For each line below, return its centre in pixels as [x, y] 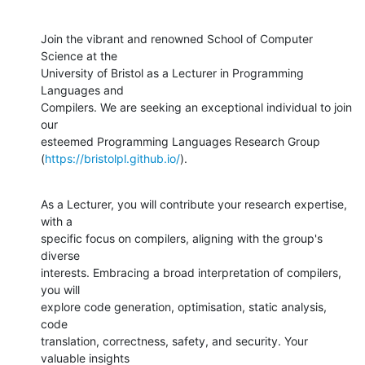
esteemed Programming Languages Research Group [180, 141]
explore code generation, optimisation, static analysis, [184, 306]
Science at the [79, 55]
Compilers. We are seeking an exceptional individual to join [196, 107]
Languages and [82, 90]
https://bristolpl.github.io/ [112, 158]
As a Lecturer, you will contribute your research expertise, [194, 204]
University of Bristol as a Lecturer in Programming [172, 73]
